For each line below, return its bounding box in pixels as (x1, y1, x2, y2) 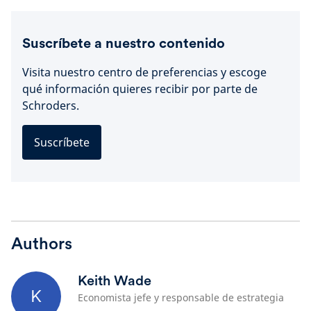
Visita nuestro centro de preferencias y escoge (22, 65, 267, 80)
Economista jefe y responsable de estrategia (78, 291, 284, 304)
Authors (11, 233, 72, 253)
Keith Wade (78, 272, 151, 289)
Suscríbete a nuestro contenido (22, 35, 225, 51)
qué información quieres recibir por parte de (22, 81, 258, 96)
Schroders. (22, 98, 79, 113)
